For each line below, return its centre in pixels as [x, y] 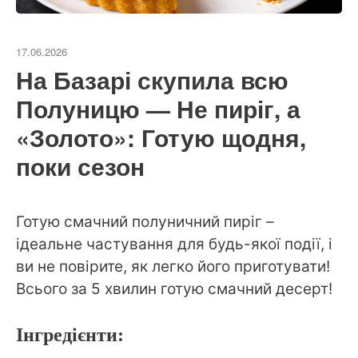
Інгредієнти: [70, 334]
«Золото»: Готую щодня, [161, 137]
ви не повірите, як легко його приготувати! [173, 267]
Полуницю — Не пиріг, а [158, 109]
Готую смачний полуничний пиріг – [145, 222]
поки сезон [80, 166]
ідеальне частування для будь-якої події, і [174, 245]
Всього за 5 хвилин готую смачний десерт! [174, 289]
